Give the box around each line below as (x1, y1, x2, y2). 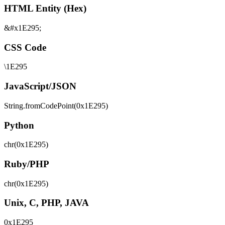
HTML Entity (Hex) (4, 3, 86, 14)
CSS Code (4, 42, 46, 53)
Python (4, 120, 34, 131)
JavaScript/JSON (4, 81, 76, 92)
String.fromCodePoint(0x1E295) (4, 101, 108, 110)
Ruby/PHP (4, 159, 49, 170)
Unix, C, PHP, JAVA (4, 197, 89, 208)
